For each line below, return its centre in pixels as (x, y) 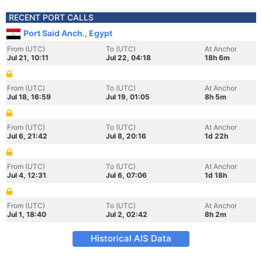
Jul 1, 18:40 (27, 214)
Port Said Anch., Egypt (68, 33)
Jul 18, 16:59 (29, 97)
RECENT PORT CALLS (51, 17)
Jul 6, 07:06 (126, 175)
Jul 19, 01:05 (128, 97)
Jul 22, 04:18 (128, 58)
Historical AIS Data (131, 238)
